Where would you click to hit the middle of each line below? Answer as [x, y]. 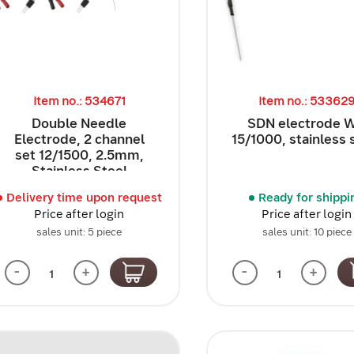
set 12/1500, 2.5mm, [79, 154]
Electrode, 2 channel [79, 139]
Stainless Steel [79, 170]
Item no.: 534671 [79, 101]
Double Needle [79, 123]
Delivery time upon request [84, 197]
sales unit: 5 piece [79, 232]
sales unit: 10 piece [307, 232]
